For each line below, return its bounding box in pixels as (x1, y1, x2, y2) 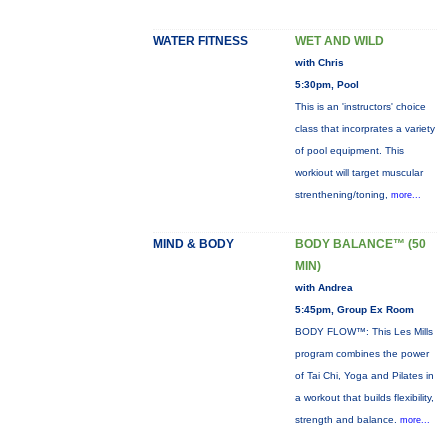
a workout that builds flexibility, (294, 392, 434, 403)
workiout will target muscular (294, 167, 423, 178)
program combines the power (294, 348, 429, 359)
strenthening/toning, (294, 189, 391, 200)
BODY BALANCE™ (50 (294, 237, 426, 251)
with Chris (294, 57, 344, 68)
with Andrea (294, 282, 353, 293)
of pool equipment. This (294, 145, 404, 156)
